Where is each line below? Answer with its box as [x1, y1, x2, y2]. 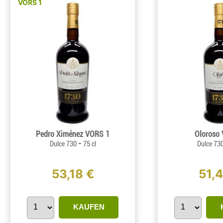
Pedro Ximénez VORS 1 [36, 129, 110, 139]
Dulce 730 [49, 140, 78, 148]
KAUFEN [73, 203, 105, 212]
